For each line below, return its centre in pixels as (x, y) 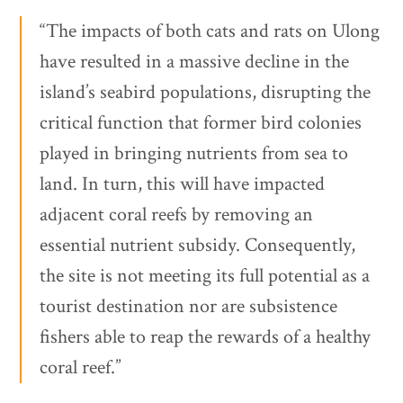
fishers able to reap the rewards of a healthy (206, 337)
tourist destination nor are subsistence (189, 307)
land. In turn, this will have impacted (183, 184)
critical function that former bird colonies (201, 123)
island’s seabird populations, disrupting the (206, 93)
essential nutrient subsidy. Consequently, (198, 246)
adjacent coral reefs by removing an (177, 215)
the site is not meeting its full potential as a (205, 276)
